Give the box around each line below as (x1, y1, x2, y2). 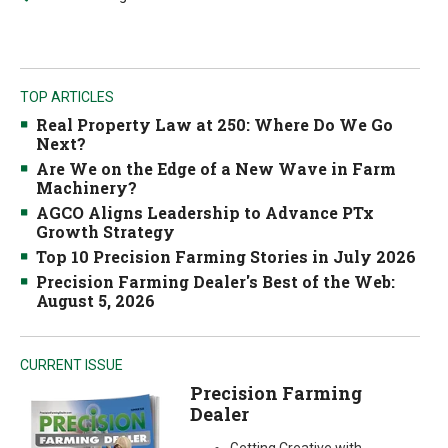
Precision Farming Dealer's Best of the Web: (36, 271, 395, 292)
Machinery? (36, 177, 137, 198)
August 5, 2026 (36, 290, 155, 311)
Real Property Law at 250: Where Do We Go (36, 114, 393, 135)
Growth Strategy (36, 221, 175, 242)
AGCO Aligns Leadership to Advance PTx (36, 202, 374, 223)
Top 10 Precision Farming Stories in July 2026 (36, 246, 416, 267)
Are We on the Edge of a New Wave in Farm (36, 158, 396, 179)
